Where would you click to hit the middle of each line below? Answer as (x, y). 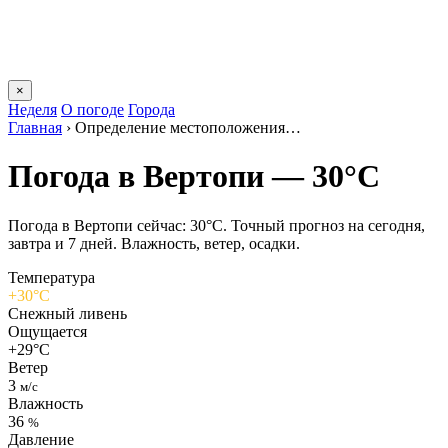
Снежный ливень (67, 313)
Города (151, 109)
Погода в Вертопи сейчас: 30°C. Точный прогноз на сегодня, (216, 225)
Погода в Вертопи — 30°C (194, 176)
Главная (35, 127)
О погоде (92, 109)
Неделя (32, 109)
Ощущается (47, 331)
